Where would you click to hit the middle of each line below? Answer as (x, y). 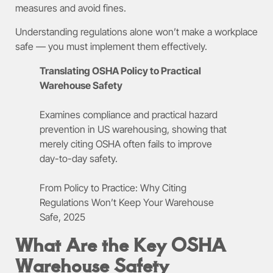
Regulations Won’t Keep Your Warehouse (127, 202)
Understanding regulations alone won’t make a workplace (136, 31)
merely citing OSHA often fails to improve (126, 144)
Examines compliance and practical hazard (129, 114)
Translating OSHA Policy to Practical (120, 70)
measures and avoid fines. (71, 8)
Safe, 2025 (62, 217)
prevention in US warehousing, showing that (133, 129)
